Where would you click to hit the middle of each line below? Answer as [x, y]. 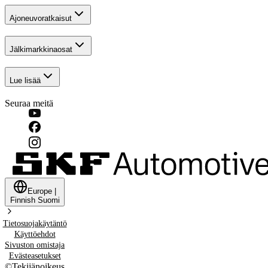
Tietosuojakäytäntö [35, 223]
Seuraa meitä [29, 103]
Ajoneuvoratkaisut [41, 19]
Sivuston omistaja [35, 245]
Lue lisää [25, 80]
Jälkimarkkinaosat [41, 50]
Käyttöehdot [35, 234]
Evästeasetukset [35, 255]
